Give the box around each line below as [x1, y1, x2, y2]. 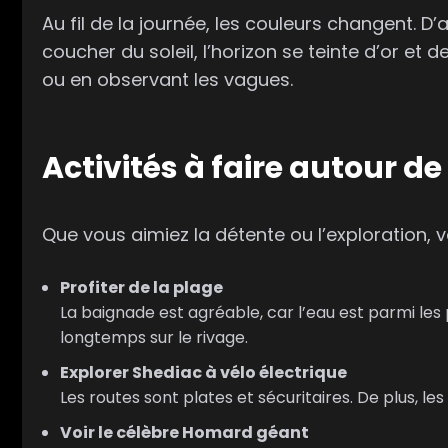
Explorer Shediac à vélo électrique [60, 360, 347, 384]
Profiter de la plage [60, 275, 223, 299]
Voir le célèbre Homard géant [60, 420, 309, 444]
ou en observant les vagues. [42, 67, 293, 93]
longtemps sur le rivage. [60, 325, 248, 349]
